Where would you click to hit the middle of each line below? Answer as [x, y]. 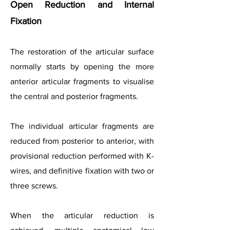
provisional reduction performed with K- [82, 156]
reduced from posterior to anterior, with [82, 141]
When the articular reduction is [82, 215]
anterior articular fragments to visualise [82, 81]
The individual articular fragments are [82, 126]
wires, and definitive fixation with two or [82, 171]
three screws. [34, 186]
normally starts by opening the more [82, 66]
